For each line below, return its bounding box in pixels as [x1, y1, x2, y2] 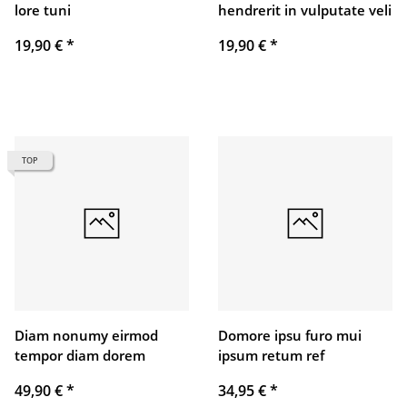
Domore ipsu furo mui [218, 326, 362, 345]
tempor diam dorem [15, 346, 145, 365]
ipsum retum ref [218, 346, 324, 365]
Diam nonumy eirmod [15, 326, 158, 345]
